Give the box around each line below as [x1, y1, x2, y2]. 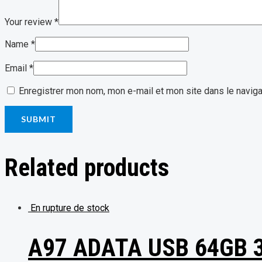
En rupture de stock [30, 202, 109, 213]
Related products [5, 153, 169, 182]
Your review [5, 16, 54, 27]
